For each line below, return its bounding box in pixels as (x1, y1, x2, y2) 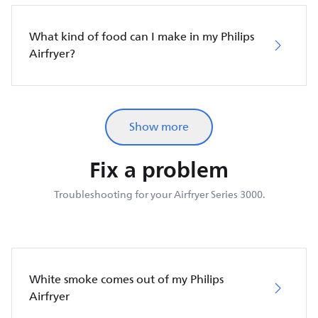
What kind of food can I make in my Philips (29, 27, 254, 46)
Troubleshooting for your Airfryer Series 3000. (53, 186, 265, 203)
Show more (129, 117, 189, 136)
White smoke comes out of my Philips (29, 270, 224, 289)
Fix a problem (89, 150, 229, 188)
